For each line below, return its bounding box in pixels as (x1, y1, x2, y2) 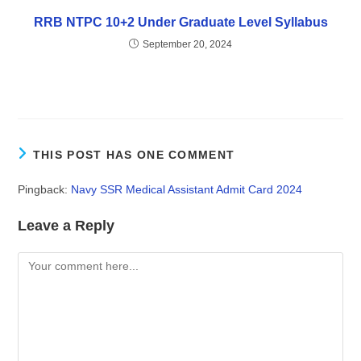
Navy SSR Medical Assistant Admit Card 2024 (71, 182, 303, 196)
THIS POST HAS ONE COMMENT (32, 147, 235, 161)
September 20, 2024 (143, 38, 232, 50)
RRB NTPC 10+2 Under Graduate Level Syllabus (33, 15, 328, 29)
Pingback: (18, 182, 72, 196)
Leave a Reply (18, 217, 115, 234)
